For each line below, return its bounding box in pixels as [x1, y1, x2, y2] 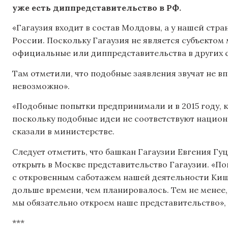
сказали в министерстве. [12, 126, 115, 137]
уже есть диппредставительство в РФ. [12, 3, 181, 13]
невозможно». [12, 80, 70, 91]
